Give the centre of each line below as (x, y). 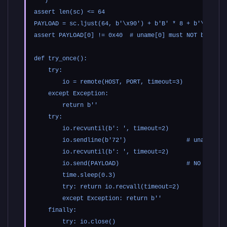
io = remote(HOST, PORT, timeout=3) (108, 82)
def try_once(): (61, 59)
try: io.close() (75, 222)
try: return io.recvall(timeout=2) (107, 187)
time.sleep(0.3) (75, 176)
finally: (55, 211)
